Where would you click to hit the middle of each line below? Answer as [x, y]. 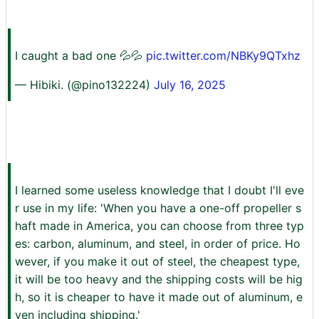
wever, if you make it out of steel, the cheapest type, [157, 262]
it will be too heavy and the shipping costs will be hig [159, 279]
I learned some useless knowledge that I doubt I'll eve [159, 190]
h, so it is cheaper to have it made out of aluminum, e [159, 297]
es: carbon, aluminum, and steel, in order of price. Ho [158, 244]
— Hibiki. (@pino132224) [84, 85]
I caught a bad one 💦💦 [80, 56]
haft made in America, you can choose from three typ [159, 226]
